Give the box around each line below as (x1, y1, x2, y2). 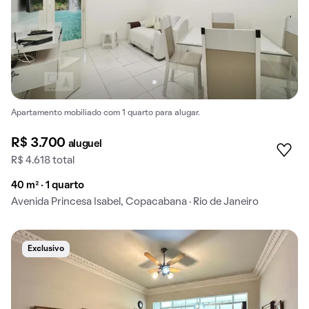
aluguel (68, 139, 102, 149)
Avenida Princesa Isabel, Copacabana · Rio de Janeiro (11, 197, 259, 207)
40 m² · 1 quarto (11, 180, 84, 190)
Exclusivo (28, 245, 64, 252)
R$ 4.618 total (11, 155, 74, 166)
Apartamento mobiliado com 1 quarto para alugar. (11, 109, 200, 117)
